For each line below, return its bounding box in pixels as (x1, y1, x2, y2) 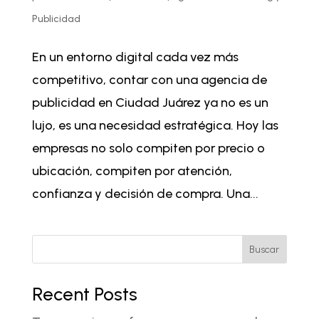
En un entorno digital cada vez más (31, 49, 239, 66)
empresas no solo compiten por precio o (31, 140, 265, 157)
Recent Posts (31, 283, 137, 306)
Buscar (249, 243, 280, 256)
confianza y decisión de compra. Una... (31, 186, 258, 202)
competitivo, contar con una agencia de (31, 72, 267, 88)
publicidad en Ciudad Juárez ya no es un (31, 95, 268, 111)
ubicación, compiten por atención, (31, 163, 232, 179)
